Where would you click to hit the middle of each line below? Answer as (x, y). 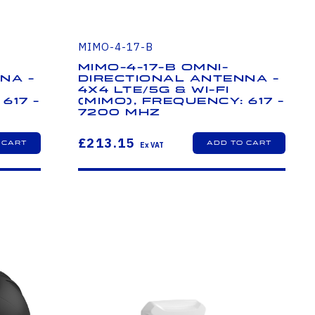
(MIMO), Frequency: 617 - (181, 102)
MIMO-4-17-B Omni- (153, 68)
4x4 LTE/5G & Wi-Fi (154, 90)
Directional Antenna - (179, 79)
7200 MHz (119, 113)
